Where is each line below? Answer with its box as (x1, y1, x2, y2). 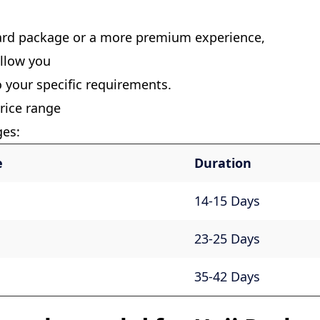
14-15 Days (194, 192, 260, 210)
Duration (194, 154, 251, 172)
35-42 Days (194, 268, 260, 286)
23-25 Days (194, 230, 260, 248)
